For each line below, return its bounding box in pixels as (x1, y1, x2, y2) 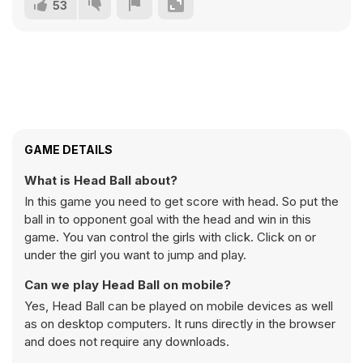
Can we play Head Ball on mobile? (24, 277, 231, 293)
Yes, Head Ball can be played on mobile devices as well (24, 298, 333, 314)
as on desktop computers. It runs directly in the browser (24, 316, 335, 331)
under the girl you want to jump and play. (24, 247, 246, 263)
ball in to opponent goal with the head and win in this (24, 211, 311, 227)
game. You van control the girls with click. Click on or (24, 229, 316, 245)
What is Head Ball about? (24, 173, 177, 188)
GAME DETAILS (24, 143, 113, 156)
